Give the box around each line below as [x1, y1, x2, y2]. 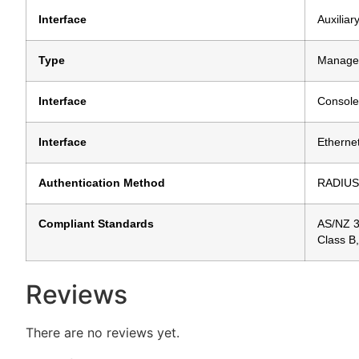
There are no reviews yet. [26, 325, 179, 341]
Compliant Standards [38, 218, 154, 231]
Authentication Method [38, 177, 165, 190]
